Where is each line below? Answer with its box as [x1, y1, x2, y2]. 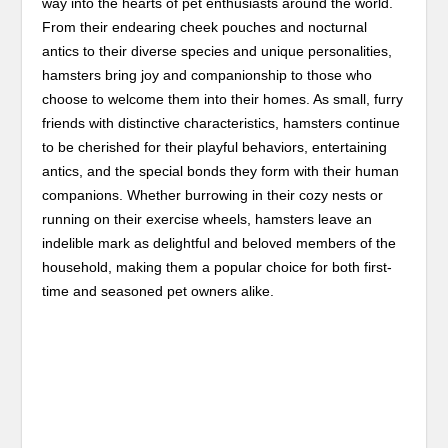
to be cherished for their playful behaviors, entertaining [42, 138, 388, 155]
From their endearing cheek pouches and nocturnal [42, 18, 368, 35]
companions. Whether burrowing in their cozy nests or [42, 186, 384, 203]
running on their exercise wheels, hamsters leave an [42, 210, 373, 227]
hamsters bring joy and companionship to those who [42, 66, 373, 83]
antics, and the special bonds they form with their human [42, 162, 400, 179]
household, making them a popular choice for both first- [42, 258, 393, 275]
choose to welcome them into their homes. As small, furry [42, 90, 404, 107]
